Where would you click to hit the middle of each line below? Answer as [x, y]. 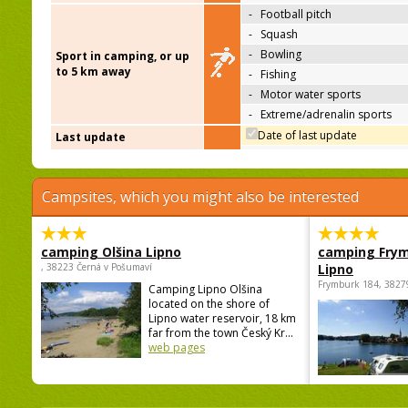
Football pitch [296, 15]
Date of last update [307, 136]
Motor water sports [311, 95]
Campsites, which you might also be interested [200, 197]
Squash [279, 35]
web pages [177, 348]
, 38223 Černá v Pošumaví [97, 267]
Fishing [278, 75]
